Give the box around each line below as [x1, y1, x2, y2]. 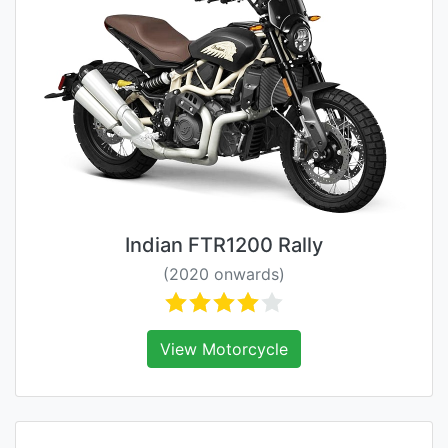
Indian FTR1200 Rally [125, 233, 323, 258]
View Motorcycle [160, 339, 288, 360]
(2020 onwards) [163, 264, 285, 285]
